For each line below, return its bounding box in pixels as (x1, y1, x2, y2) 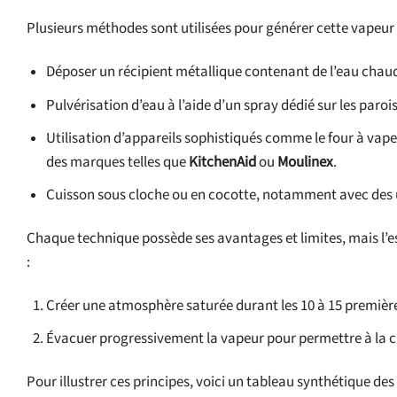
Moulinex (277, 152, 334, 172)
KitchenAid (189, 152, 257, 172)
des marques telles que (46, 152, 190, 172)
